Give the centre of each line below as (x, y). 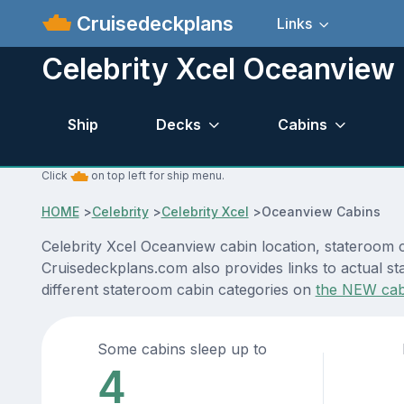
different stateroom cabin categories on (178, 290)
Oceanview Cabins (321, 212)
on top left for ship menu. (156, 176)
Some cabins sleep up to (183, 349)
